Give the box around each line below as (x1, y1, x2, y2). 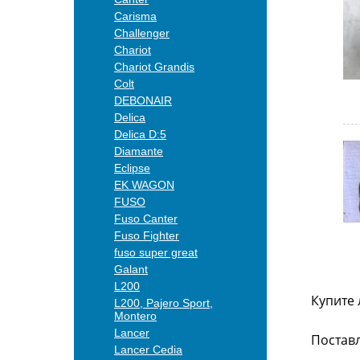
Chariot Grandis (114, 60, 194, 73)
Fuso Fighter (114, 229, 179, 242)
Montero (114, 309, 157, 322)
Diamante (114, 145, 163, 157)
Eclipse (114, 162, 150, 174)
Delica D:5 (114, 128, 166, 141)
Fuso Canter (114, 212, 178, 225)
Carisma (114, 10, 157, 22)
